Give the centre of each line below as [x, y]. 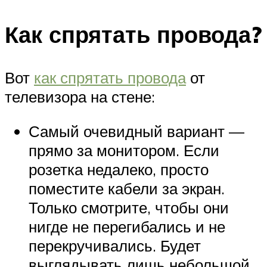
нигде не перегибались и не [127, 226]
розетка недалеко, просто [119, 169]
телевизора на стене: [80, 97]
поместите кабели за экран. [127, 188]
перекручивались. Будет [115, 245]
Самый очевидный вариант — [136, 131]
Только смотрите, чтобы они [129, 207]
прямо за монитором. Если [124, 150]
